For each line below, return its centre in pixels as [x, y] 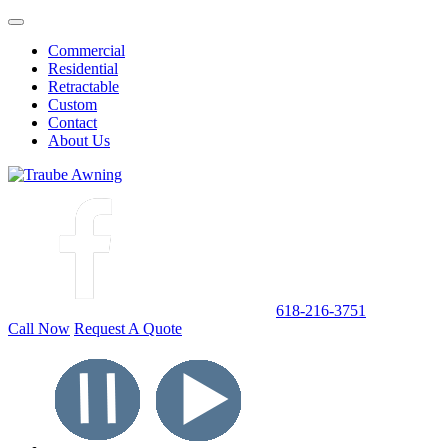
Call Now [39, 328]
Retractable [83, 86]
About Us [79, 140]
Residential [83, 68]
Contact [72, 122]
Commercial [86, 50]
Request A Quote [128, 328]
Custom [72, 104]
